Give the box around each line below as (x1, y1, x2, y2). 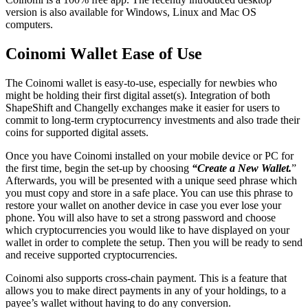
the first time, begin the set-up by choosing (5, 162, 192, 175)
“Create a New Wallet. (192, 162, 291, 175)
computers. (5, 19, 53, 31)
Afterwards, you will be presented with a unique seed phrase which (5, 175, 297, 187)
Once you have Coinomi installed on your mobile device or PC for (5, 150, 294, 162)
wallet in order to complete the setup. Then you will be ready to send (5, 236, 302, 249)
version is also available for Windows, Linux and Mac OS (5, 6, 256, 19)
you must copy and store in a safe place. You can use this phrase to (5, 187, 293, 199)
